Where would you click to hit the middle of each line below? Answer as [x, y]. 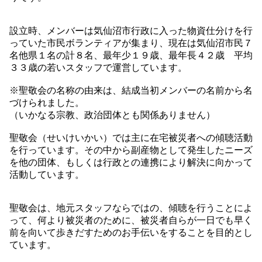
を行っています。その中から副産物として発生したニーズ [131, 150]
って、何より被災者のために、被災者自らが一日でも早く [131, 220]
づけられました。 [47, 103]
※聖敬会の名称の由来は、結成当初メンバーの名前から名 [131, 91]
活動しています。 [47, 175]
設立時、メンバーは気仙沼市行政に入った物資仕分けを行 [131, 31]
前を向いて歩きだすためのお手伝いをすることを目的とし [131, 233]
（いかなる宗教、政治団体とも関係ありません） [112, 115]
